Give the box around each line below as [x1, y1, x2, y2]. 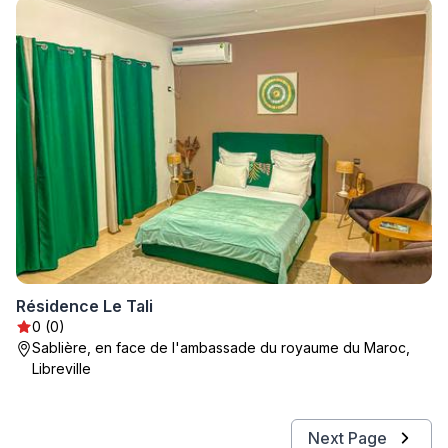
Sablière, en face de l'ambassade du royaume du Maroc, [32, 339, 410, 356]
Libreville [32, 360, 91, 377]
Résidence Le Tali [16, 296, 153, 316]
